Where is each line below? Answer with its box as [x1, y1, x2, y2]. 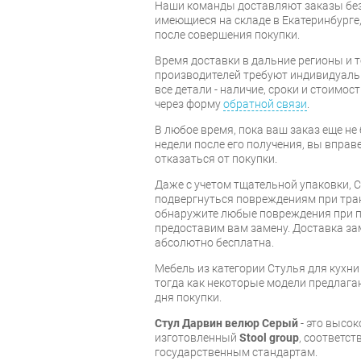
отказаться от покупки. [155, 151, 277, 165]
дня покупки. [155, 290, 222, 304]
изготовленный [155, 330, 239, 344]
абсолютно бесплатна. [155, 235, 274, 249]
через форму [155, 97, 223, 110]
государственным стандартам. [155, 345, 317, 359]
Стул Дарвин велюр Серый [155, 316, 298, 330]
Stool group [239, 330, 299, 344]
